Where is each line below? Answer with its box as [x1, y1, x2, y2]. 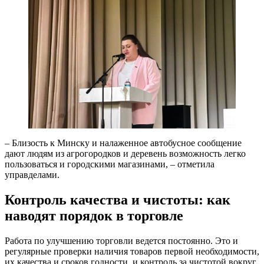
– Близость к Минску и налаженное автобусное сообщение [5, 137, 242, 148]
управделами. [5, 169, 60, 180]
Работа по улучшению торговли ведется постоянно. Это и [5, 235, 238, 246]
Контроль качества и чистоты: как [5, 192, 230, 207]
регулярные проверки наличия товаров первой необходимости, [5, 246, 259, 256]
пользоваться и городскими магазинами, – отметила [5, 159, 214, 169]
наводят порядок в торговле [5, 207, 183, 223]
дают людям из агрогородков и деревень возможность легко [5, 148, 246, 159]
